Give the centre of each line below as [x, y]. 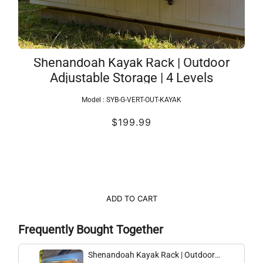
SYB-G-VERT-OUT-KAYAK [144, 100]
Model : [94, 100]
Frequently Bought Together [91, 230]
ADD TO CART [131, 199]
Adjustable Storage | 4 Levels [131, 78]
